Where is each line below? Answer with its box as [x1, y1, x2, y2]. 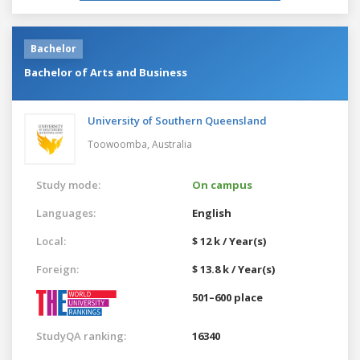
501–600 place [192, 289, 263, 305]
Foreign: [36, 261, 79, 276]
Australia [152, 137, 192, 151]
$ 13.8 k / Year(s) [192, 261, 275, 276]
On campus [192, 177, 252, 192]
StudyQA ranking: [36, 328, 126, 343]
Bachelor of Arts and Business [24, 64, 187, 80]
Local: [36, 233, 66, 248]
